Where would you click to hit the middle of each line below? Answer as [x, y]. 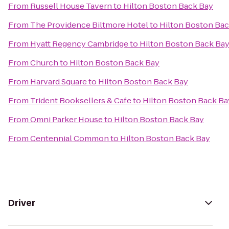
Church [44, 63]
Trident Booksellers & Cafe [81, 100]
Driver [22, 203]
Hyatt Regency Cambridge [79, 44]
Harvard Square [59, 82]
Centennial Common [70, 138]
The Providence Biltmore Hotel [89, 25]
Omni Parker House [66, 119]
